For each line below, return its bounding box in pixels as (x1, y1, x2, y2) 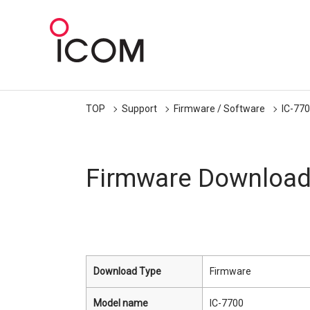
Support (122, 103, 157, 114)
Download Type (93, 266, 161, 277)
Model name (93, 298, 148, 309)
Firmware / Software (174, 103, 265, 114)
